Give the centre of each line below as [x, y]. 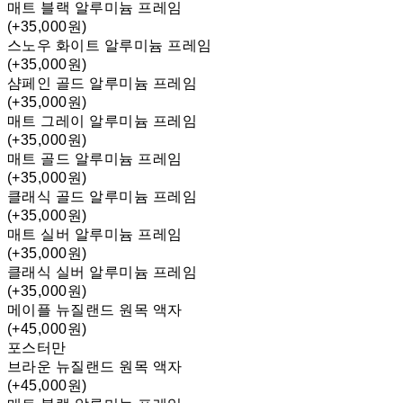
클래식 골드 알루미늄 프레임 [103, 197]
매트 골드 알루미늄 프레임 [95, 159]
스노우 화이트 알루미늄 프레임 [110, 46]
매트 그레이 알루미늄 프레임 [103, 121]
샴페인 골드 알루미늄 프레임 [103, 84]
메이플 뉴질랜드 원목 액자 [95, 310]
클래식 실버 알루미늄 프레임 [103, 273]
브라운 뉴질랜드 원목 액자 [95, 367]
